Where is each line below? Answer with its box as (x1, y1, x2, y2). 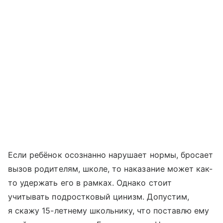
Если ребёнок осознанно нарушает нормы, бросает (8, 149, 214, 160)
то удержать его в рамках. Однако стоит (8, 177, 172, 188)
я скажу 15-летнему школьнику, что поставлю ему (8, 205, 210, 216)
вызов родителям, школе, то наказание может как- (8, 163, 213, 174)
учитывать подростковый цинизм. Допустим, (8, 191, 189, 202)
